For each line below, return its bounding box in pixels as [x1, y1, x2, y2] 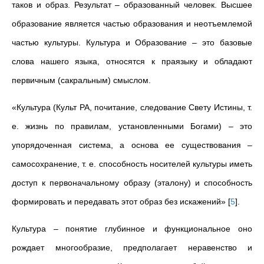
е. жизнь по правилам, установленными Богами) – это [12, 121, 252, 131]
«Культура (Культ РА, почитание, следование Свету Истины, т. [12, 103, 252, 112]
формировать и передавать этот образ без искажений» [12, 197, 228, 206]
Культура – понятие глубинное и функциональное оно [12, 224, 252, 233]
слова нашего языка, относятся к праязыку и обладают [12, 57, 252, 66]
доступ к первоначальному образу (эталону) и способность [12, 178, 252, 187]
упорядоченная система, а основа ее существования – [12, 140, 252, 150]
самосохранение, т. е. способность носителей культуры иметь [12, 159, 252, 169]
